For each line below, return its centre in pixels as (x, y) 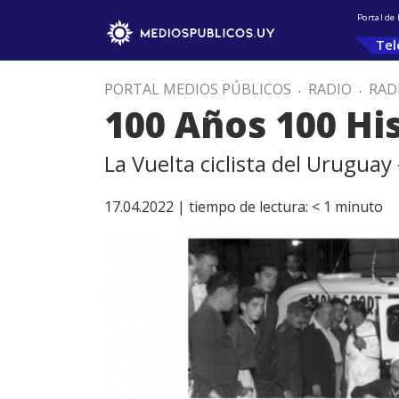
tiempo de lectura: (248, 207)
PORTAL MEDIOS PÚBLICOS (198, 89)
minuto (359, 207)
